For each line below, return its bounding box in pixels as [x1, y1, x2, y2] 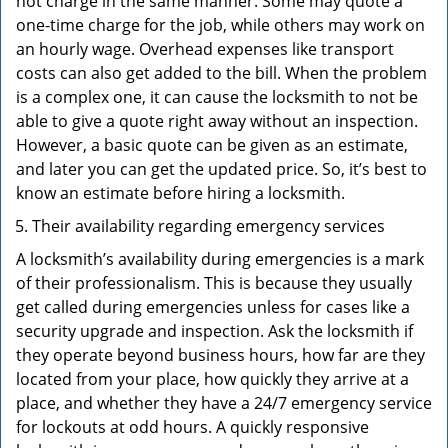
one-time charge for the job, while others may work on [16, 14, 425, 36]
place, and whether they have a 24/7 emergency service [16, 392, 432, 414]
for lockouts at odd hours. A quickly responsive [16, 416, 369, 438]
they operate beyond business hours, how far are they [16, 344, 425, 366]
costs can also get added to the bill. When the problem [16, 62, 427, 84]
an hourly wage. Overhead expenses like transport [16, 38, 394, 60]
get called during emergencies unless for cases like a [16, 296, 410, 318]
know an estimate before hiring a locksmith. [16, 182, 349, 204]
